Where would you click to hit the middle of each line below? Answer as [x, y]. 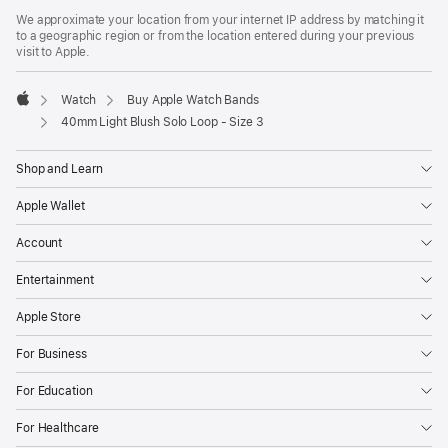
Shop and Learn [60, 168]
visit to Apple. [53, 51]
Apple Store [48, 316]
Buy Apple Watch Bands [193, 99]
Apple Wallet [50, 205]
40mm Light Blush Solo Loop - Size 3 [162, 121]
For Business [51, 353]
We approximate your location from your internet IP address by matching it [220, 19]
